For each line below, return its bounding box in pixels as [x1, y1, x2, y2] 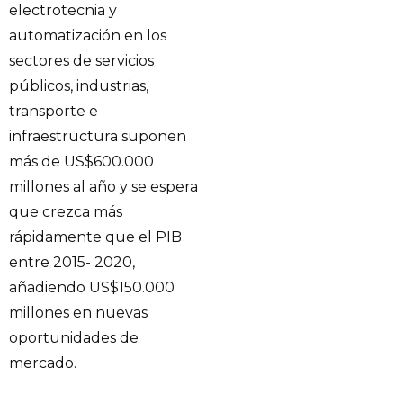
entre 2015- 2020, [9, 253, 135, 271]
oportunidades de [9, 328, 139, 346]
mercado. [9, 354, 76, 372]
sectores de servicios [9, 51, 154, 69]
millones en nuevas [9, 303, 148, 321]
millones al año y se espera [9, 177, 198, 195]
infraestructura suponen [9, 127, 186, 145]
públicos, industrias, [9, 76, 148, 94]
